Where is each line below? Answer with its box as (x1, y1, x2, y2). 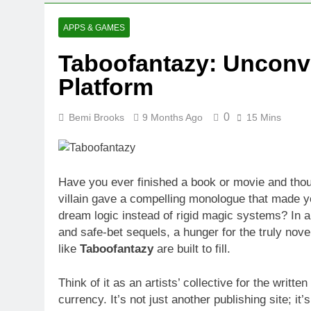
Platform (58, 74, 153, 100)
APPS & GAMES (63, 23, 125, 33)
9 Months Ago (142, 112, 203, 123)
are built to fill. (153, 242, 230, 255)
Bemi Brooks (69, 112, 124, 123)
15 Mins (246, 112, 281, 123)
